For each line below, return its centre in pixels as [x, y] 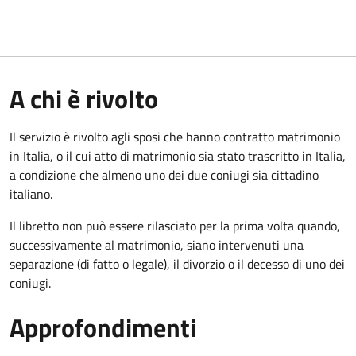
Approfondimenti [103, 327]
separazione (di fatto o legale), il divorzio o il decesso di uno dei [177, 263]
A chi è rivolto [84, 98]
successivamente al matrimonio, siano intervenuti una [157, 244]
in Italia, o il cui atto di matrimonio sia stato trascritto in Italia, [178, 155]
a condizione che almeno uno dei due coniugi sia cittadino [164, 174]
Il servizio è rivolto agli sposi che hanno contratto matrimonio [175, 136]
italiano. [31, 193]
